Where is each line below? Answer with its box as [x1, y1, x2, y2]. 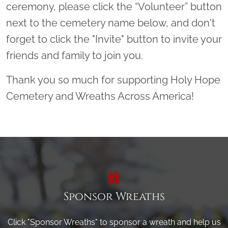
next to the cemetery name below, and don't [6, 16, 215, 29]
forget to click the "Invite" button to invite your [6, 33, 222, 45]
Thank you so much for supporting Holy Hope [6, 73, 220, 86]
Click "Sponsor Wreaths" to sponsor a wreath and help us [7, 217, 221, 227]
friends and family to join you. [6, 49, 146, 62]
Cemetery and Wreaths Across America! [6, 90, 194, 102]
